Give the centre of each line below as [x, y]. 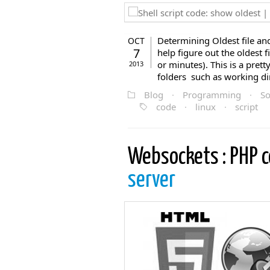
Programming [212, 95]
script [246, 107]
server [152, 181]
